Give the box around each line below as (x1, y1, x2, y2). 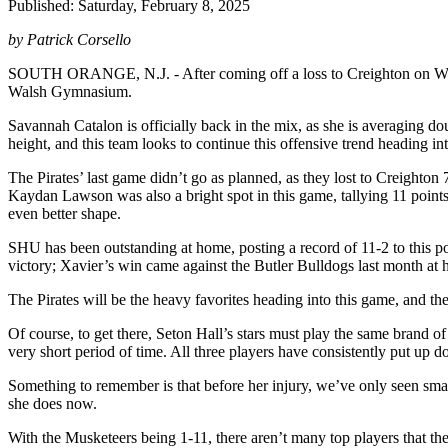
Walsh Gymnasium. (8, 82, 140, 100)
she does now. (8, 394, 105, 412)
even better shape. (8, 204, 129, 222)
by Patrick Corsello (8, 30, 131, 48)
